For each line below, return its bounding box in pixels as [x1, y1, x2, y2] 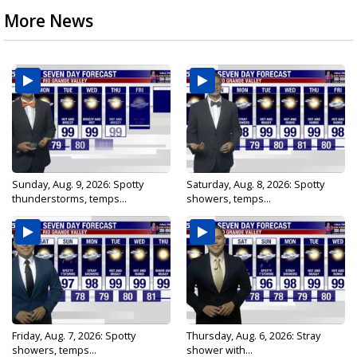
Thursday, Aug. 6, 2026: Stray [186, 328, 320, 343]
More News [4, 10, 93, 33]
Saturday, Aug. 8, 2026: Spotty [186, 177, 324, 192]
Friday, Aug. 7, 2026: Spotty [12, 328, 135, 343]
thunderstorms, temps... [12, 191, 127, 206]
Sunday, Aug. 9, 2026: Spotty [12, 177, 143, 192]
